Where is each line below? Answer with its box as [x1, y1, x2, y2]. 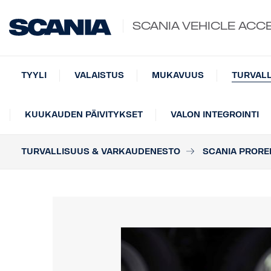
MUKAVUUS [152, 70, 204, 80]
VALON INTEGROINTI [171, 109, 259, 120]
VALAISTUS [74, 70, 124, 80]
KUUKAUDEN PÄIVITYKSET [25, 109, 143, 120]
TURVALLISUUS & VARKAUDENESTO [21, 146, 180, 157]
